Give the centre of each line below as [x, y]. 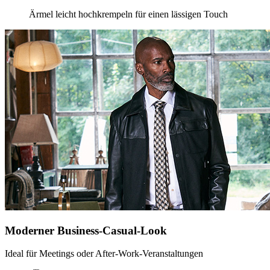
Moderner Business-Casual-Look [86, 230]
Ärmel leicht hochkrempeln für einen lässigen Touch [128, 14]
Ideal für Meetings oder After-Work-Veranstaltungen [104, 254]
